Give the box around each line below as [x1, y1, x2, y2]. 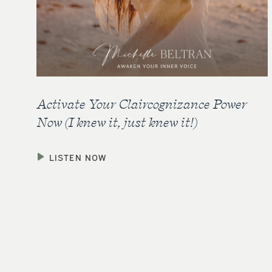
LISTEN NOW [49, 151, 106, 163]
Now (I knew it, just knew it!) [36, 114, 197, 130]
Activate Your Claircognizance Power [36, 95, 246, 112]
